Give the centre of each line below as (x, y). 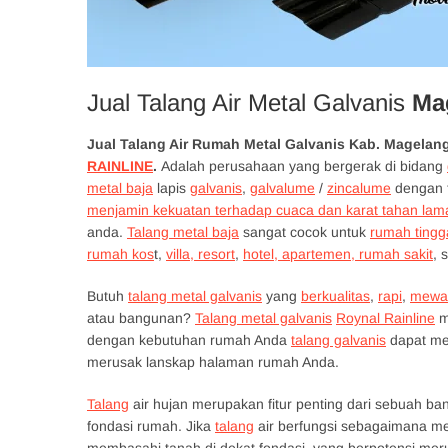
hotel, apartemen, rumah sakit (338, 254)
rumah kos (120, 254)
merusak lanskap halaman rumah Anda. (213, 362)
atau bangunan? (141, 318)
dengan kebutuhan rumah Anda (189, 340)
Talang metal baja (183, 232)
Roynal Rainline (385, 318)
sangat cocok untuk (304, 232)
